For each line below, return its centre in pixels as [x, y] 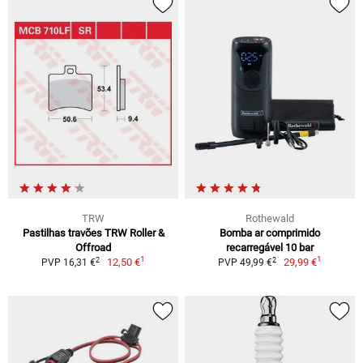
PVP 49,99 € [245, 263]
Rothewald [270, 218]
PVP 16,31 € [68, 263]
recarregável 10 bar [270, 248]
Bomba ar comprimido [270, 233]
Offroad [93, 248]
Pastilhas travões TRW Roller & [93, 233]
